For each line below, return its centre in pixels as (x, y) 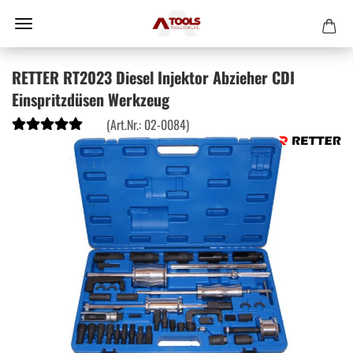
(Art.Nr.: (125, 124)
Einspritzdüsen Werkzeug (91, 99)
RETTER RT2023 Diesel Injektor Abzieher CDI (153, 77)
